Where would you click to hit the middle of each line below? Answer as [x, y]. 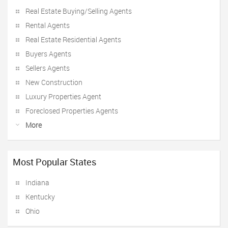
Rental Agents [48, 25]
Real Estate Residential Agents [73, 39]
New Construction [54, 82]
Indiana [37, 182]
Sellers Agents [48, 68]
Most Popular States [54, 162]
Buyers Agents [48, 54]
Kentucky [40, 197]
